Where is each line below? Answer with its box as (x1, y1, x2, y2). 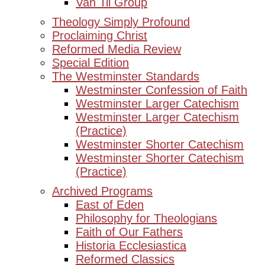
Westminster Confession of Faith (76, 83, 247, 96)
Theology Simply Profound (52, 15, 190, 28)
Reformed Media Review (52, 43, 181, 56)
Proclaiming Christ (52, 29, 147, 42)
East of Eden (76, 198, 144, 211)
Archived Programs (52, 185, 153, 198)
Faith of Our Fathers (76, 225, 183, 238)
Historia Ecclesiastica (76, 239, 186, 252)
